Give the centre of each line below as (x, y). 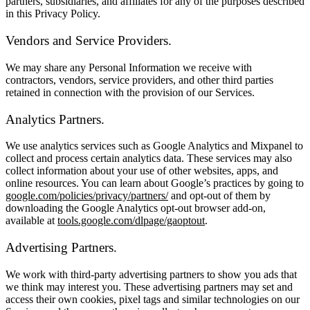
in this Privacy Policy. (53, 14)
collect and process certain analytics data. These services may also (149, 158)
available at (30, 221)
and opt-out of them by (221, 196)
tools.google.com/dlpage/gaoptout (131, 221)
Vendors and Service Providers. (89, 41)
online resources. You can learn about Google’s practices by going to (155, 183)
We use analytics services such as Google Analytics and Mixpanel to (154, 146)
